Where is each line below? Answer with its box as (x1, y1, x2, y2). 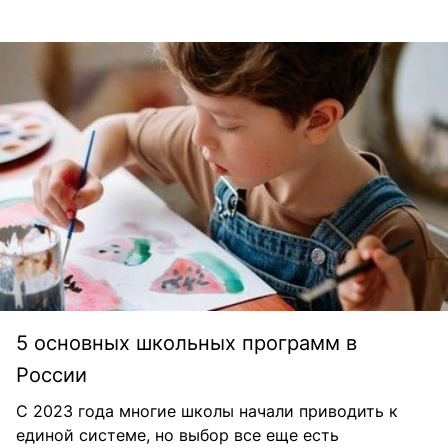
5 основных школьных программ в (16, 331, 357, 356)
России (16, 363, 87, 388)
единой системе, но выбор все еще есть (16, 425, 339, 446)
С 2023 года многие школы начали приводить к (16, 401, 398, 422)
